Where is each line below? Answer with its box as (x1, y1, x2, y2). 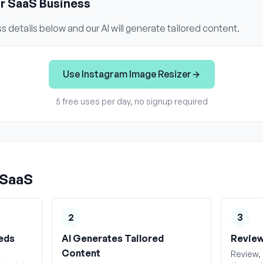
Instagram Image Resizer (81, 68, 191, 80)
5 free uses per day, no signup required (55, 96, 208, 106)
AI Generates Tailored (62, 232, 164, 244)
